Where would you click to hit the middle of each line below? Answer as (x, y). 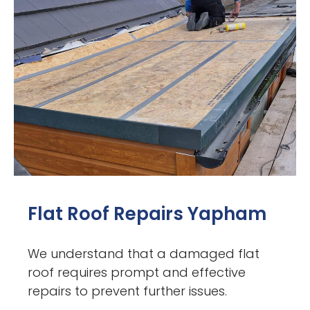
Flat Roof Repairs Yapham (147, 213)
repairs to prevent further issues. (128, 291)
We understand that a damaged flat (144, 253)
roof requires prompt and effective (137, 272)
